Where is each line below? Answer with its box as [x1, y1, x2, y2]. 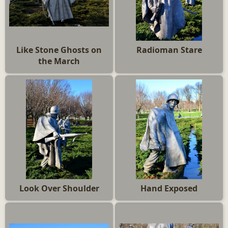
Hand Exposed [140, 183, 197, 194]
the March [38, 55, 80, 67]
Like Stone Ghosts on [16, 44, 102, 55]
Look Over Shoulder [19, 183, 99, 194]
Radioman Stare [136, 44, 202, 55]
